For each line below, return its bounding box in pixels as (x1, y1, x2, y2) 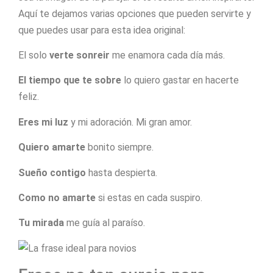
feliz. (18, 91, 39, 103)
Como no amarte (18, 191, 96, 204)
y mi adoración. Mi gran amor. (68, 116, 192, 128)
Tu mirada (18, 217, 64, 229)
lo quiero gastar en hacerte (121, 74, 239, 87)
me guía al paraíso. (64, 217, 145, 229)
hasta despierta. (86, 166, 157, 179)
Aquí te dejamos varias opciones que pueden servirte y (18, 7, 251, 19)
